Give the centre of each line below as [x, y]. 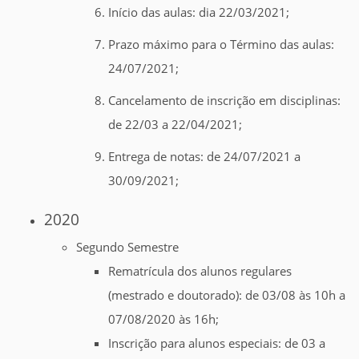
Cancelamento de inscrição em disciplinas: [224, 101]
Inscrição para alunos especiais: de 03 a [217, 343]
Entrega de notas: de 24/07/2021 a [204, 157]
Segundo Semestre [127, 247]
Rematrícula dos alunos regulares [200, 271]
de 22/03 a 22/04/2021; [175, 125]
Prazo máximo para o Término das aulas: [221, 44]
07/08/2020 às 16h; [163, 319]
